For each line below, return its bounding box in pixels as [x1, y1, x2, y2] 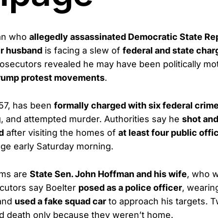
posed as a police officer [78, 182, 182, 193]
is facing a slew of [42, 45, 123, 55]
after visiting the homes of [4, 127, 118, 138]
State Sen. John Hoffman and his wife [30, 168, 187, 179]
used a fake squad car [15, 196, 106, 206]
